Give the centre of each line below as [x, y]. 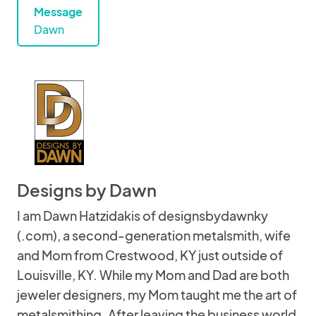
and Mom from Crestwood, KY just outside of [150, 255]
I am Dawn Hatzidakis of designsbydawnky [142, 215]
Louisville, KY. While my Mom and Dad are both [153, 275]
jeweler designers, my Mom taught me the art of [157, 294]
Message [58, 12]
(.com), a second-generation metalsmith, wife [154, 235]
